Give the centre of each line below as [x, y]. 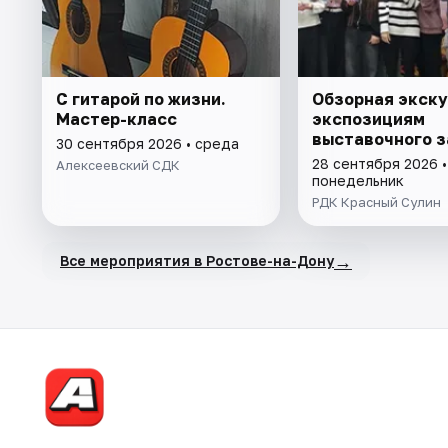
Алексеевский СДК [118, 164]
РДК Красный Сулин [376, 201]
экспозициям [368, 118]
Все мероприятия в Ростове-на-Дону [197, 261]
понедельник [357, 180]
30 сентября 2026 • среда [147, 143]
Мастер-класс [116, 118]
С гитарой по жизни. [141, 98]
